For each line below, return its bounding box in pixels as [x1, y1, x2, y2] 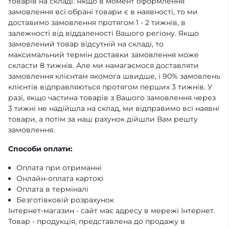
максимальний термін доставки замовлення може [8, 50, 199, 59]
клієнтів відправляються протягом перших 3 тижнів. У [8, 82, 213, 91]
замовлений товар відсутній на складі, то [8, 39, 164, 49]
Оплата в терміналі [16, 185, 88, 194]
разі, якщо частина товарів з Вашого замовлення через [8, 93, 216, 102]
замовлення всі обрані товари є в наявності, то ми [8, 7, 198, 16]
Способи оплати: [8, 144, 73, 153]
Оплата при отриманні [16, 163, 102, 172]
